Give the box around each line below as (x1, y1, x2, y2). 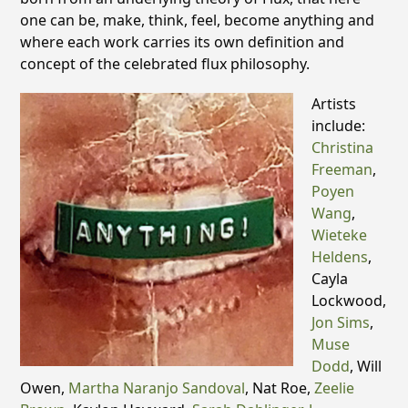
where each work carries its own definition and (20, 31, 345, 52)
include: (311, 115, 366, 136)
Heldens (311, 246, 369, 267)
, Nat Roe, (245, 377, 315, 398)
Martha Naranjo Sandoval (68, 377, 246, 398)
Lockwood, (311, 290, 387, 311)
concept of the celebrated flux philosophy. (20, 53, 311, 74)
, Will (350, 355, 382, 376)
